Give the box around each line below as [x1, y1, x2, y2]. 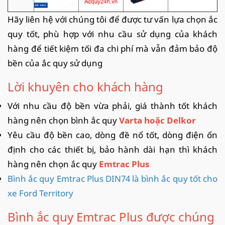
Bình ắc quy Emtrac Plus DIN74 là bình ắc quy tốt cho [8, 172, 217, 184]
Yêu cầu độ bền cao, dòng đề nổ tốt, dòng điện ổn [8, 129, 217, 141]
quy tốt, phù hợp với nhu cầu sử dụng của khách [8, 28, 217, 40]
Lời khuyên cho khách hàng [8, 78, 163, 95]
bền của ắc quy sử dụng [8, 57, 102, 69]
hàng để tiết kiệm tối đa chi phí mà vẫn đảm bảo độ [8, 42, 217, 54]
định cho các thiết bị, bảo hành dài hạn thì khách [8, 143, 217, 155]
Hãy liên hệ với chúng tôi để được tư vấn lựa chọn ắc [8, 13, 217, 25]
